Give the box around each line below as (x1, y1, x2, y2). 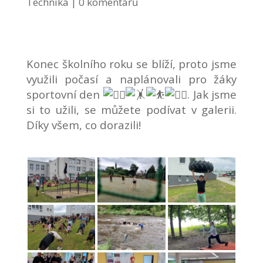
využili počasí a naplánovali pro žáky (26, 72, 237, 86)
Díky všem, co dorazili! (26, 117, 141, 132)
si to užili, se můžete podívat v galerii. (26, 102, 237, 117)
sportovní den (26, 87, 103, 102)
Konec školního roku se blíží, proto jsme (26, 56, 237, 71)
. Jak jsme (187, 87, 237, 102)
